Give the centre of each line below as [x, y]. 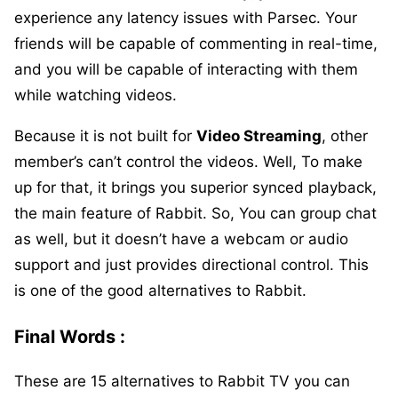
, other [345, 135]
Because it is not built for [105, 135]
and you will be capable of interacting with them [186, 69]
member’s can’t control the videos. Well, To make [188, 161]
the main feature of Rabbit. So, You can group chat [195, 213]
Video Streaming [259, 135]
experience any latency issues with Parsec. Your [186, 17]
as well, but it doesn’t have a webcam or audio [181, 239]
